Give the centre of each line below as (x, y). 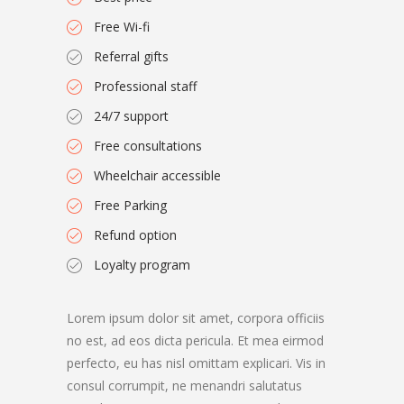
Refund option (135, 235)
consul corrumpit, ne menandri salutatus (184, 386)
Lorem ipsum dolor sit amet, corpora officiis (196, 318)
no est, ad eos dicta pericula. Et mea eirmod (195, 340)
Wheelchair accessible (157, 175)
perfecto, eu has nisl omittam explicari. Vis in (196, 363)
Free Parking (130, 205)
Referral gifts (131, 56)
